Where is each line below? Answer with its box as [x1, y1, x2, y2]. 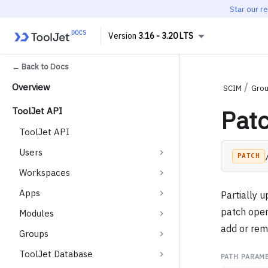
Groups [19, 228, 48, 239]
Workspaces [19, 167, 70, 178]
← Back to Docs [12, 62, 69, 72]
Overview [12, 81, 50, 93]
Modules [19, 208, 54, 219]
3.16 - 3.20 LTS [138, 30, 193, 41]
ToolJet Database [19, 248, 93, 260]
